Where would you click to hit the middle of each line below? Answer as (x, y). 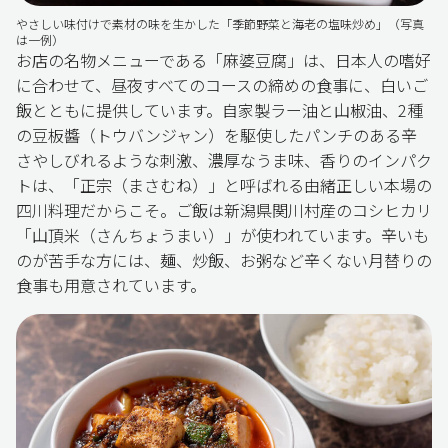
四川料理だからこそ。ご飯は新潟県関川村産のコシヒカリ (224, 209)
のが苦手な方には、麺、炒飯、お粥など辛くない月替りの (224, 259)
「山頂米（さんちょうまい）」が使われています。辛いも (222, 234)
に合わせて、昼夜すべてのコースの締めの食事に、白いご (222, 84)
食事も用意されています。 (111, 284)
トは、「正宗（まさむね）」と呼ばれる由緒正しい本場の (224, 184)
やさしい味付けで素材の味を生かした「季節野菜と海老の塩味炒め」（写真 (220, 23)
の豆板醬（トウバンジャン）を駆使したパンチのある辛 (216, 134)
